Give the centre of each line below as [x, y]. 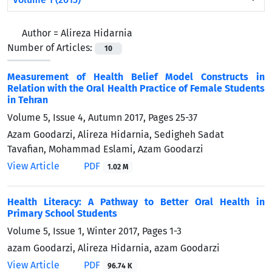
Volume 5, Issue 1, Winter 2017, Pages [88, 231]
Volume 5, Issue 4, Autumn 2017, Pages [91, 117]
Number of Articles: [51, 47]
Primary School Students [62, 213]
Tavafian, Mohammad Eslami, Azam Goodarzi [105, 149]
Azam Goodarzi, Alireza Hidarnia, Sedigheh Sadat [116, 134]
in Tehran [28, 100]
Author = [41, 33]
